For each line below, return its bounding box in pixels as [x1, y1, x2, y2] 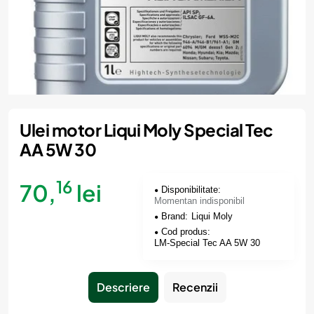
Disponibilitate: [161, 184, 221, 195]
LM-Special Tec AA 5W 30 [154, 238, 261, 248]
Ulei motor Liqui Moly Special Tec [20, 119, 273, 140]
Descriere [96, 280, 150, 294]
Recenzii [172, 280, 218, 294]
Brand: [161, 211, 189, 221]
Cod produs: [161, 226, 211, 237]
